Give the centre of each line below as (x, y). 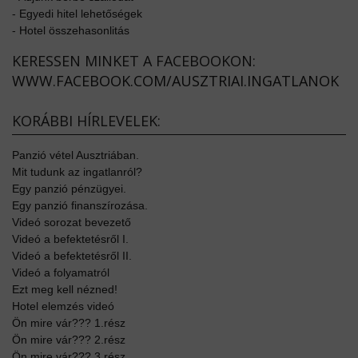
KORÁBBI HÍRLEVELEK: (86, 120)
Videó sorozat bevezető (72, 222)
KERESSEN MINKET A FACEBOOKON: (134, 60)
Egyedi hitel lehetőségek (81, 13)
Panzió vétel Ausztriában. (76, 155)
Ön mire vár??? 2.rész (69, 339)
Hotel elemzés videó (63, 306)
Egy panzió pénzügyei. (69, 188)
